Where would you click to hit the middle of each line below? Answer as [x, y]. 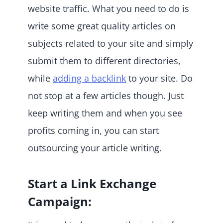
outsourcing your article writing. [95, 148]
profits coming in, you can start [93, 130]
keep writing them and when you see [105, 113]
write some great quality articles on [102, 26]
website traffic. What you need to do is [109, 8]
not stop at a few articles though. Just [106, 95]
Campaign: [60, 201]
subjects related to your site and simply [111, 43]
